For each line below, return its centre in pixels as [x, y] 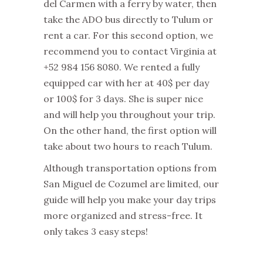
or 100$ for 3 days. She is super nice [123, 98]
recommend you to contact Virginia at [130, 51]
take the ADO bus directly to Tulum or [128, 19]
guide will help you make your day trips [130, 199]
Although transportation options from [130, 168]
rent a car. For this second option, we [128, 35]
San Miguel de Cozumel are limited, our [131, 183]
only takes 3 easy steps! [96, 231]
